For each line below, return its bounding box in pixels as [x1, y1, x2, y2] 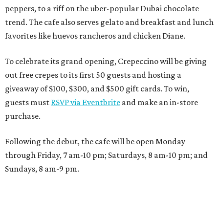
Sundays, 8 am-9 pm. [5, 164, 79, 174]
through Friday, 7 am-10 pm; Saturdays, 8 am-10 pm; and [5, 150, 208, 160]
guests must [5, 97, 51, 107]
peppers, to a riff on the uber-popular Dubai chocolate [5, 3, 199, 13]
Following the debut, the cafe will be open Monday [5, 136, 185, 146]
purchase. [5, 111, 41, 121]
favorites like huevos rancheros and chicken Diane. [5, 31, 185, 41]
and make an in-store [120, 97, 198, 107]
